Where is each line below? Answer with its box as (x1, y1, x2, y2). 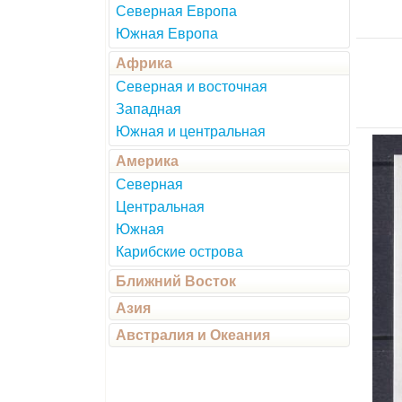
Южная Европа (116, 26, 218, 41)
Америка (116, 153, 179, 169)
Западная (116, 101, 181, 117)
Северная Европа (116, 4, 237, 19)
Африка (116, 56, 172, 71)
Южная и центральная (116, 124, 266, 139)
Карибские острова (116, 244, 243, 259)
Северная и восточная (116, 79, 267, 94)
